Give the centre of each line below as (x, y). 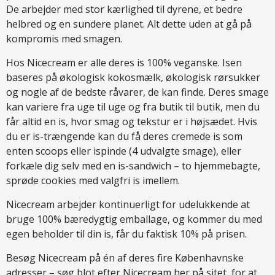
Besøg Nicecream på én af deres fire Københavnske (125, 258)
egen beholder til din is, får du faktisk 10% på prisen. (126, 234)
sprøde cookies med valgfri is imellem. (93, 180)
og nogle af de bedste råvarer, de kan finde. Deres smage (137, 92)
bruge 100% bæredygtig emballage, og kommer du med (134, 219)
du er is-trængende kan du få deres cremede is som (124, 136)
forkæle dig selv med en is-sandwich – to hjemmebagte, (133, 166)
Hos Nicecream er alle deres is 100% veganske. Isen (124, 63)
